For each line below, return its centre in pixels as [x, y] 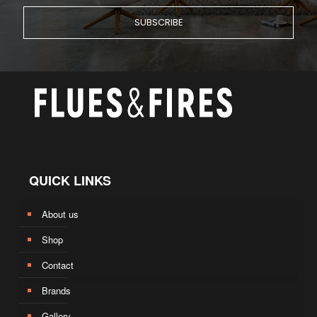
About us [60, 214]
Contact [57, 265]
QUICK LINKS [70, 180]
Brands [56, 290]
